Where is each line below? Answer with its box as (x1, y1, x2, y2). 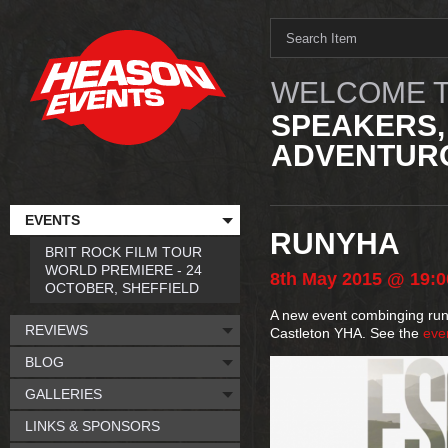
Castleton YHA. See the (270, 325, 423, 341)
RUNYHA (270, 227, 400, 260)
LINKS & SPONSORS (25, 418, 160, 434)
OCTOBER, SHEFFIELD (45, 280, 199, 296)
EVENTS (25, 212, 80, 228)
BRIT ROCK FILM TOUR (45, 244, 202, 260)
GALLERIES (25, 386, 102, 402)
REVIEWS (25, 322, 88, 338)
